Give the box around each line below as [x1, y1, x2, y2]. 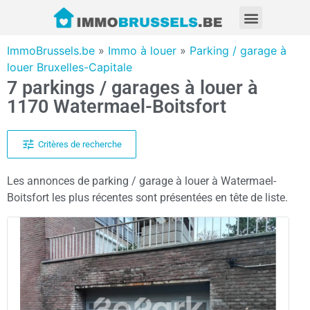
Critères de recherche [37, 138, 122, 149]
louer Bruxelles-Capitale [7, 60, 132, 75]
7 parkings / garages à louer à [7, 77, 258, 100]
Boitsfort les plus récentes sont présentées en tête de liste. [7, 191, 288, 205]
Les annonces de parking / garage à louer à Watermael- [7, 174, 276, 188]
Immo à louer [108, 44, 176, 58]
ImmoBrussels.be [7, 44, 95, 58]
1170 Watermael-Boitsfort [7, 95, 226, 118]
